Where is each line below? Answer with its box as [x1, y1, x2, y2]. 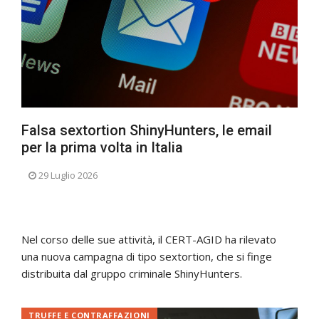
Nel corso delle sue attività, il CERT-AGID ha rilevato [21, 231, 276, 246]
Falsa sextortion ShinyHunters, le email [21, 121, 272, 139]
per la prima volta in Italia [21, 138, 183, 156]
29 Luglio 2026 [38, 168, 98, 182]
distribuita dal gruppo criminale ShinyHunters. [21, 266, 242, 281]
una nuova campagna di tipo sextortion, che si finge [21, 249, 272, 263]
